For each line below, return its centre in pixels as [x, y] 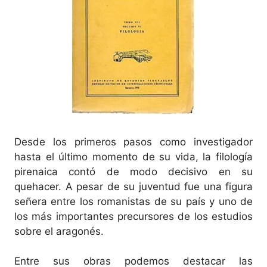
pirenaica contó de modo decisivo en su [133, 171]
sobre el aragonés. [59, 231]
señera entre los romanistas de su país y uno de [133, 201]
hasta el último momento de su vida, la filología [133, 156]
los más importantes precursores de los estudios [133, 216]
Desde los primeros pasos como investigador [133, 142]
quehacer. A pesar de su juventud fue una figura [133, 186]
